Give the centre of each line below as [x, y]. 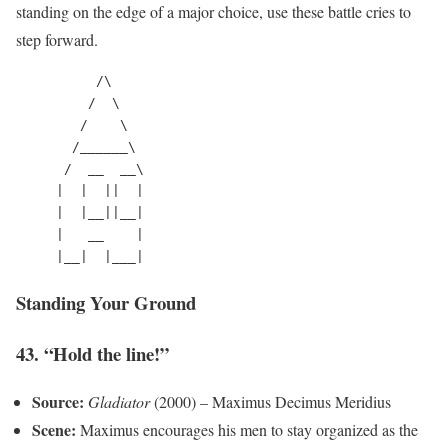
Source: [58, 402]
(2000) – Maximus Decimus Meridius [270, 402]
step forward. [57, 40]
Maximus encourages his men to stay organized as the [247, 430]
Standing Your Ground [106, 303]
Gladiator [119, 402]
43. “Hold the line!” [92, 353]
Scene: [54, 430]
